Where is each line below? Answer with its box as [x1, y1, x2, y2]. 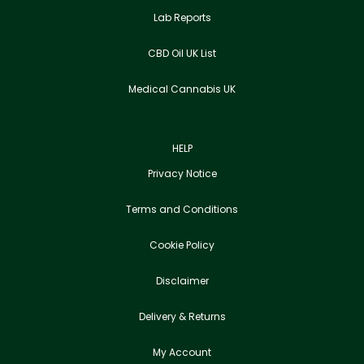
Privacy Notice [147, 167, 217, 181]
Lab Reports [153, 11, 211, 25]
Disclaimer [155, 274, 209, 288]
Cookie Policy [149, 238, 214, 253]
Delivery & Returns [138, 310, 226, 324]
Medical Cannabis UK [128, 82, 236, 97]
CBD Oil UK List [148, 46, 216, 61]
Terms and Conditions [126, 202, 238, 217]
